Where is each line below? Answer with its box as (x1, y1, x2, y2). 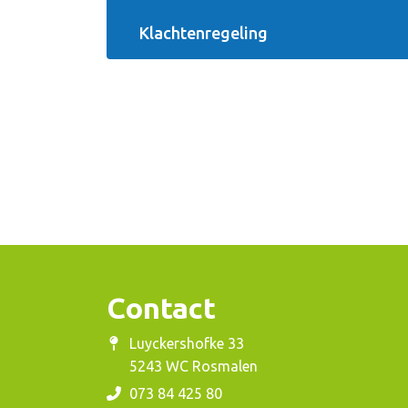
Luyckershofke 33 (129, 335, 244, 352)
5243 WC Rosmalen (129, 358, 258, 375)
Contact (107, 291, 216, 325)
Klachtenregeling (139, 24, 268, 42)
